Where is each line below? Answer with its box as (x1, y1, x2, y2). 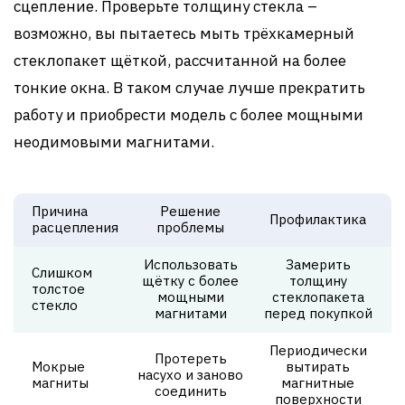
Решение (160, 202, 221, 220)
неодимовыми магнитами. (14, 132, 214, 152)
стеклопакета (271, 288, 364, 306)
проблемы (156, 219, 224, 236)
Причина (32, 202, 88, 220)
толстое (32, 280, 85, 297)
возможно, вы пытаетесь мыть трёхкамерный (14, 24, 354, 43)
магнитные (281, 374, 354, 391)
